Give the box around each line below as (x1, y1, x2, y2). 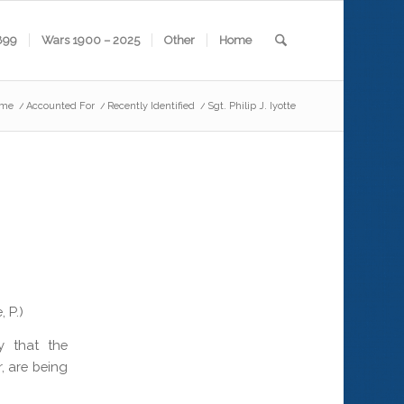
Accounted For (25, 100, 95, 112)
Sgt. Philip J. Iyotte (207, 100, 296, 112)
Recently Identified (106, 100, 195, 112)
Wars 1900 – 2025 (41, 33, 140, 47)
